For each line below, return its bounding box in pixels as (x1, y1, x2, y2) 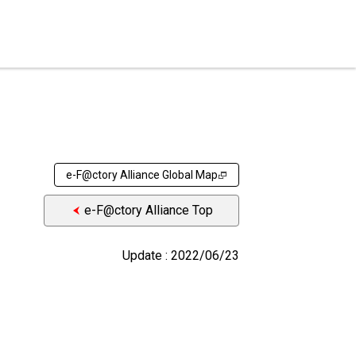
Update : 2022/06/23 (122, 248, 239, 263)
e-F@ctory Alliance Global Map (66, 168, 218, 181)
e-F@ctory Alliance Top (84, 203, 213, 218)
